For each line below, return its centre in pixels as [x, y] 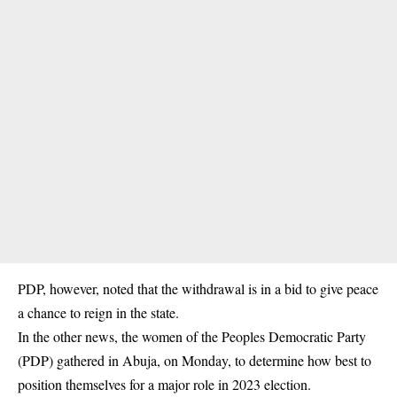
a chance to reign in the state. [98, 313]
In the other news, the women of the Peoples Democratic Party [192, 337]
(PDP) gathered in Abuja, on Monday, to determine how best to [195, 361]
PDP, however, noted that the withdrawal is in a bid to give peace [198, 289]
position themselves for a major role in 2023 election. [164, 385]
